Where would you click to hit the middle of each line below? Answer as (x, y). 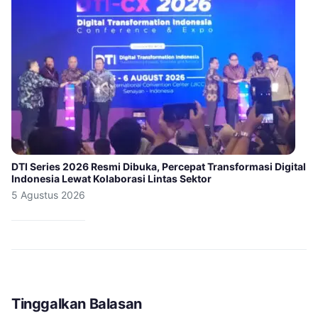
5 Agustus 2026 (48, 195)
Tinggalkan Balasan (77, 304)
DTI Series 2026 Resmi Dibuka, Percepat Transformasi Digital (159, 167)
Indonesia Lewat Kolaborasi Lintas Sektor (111, 179)
